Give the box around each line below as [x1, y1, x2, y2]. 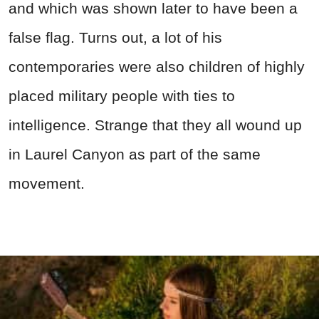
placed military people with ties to [9, 87, 235, 104]
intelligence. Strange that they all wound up [9, 116, 302, 133]
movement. [9, 174, 85, 192]
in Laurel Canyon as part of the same [9, 145, 261, 162]
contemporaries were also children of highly [9, 58, 305, 75]
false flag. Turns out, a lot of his [9, 28, 222, 46]
